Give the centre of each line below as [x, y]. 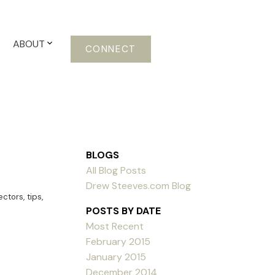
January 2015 [116, 257]
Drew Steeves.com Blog [139, 185]
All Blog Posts [116, 170]
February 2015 [118, 241]
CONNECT [110, 49]
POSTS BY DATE [124, 211]
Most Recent [115, 226]
